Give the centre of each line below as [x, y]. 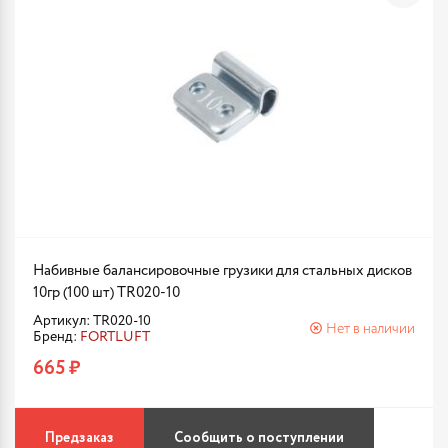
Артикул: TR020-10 [92, 321]
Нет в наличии [370, 329]
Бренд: [56, 337]
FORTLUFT [115, 337]
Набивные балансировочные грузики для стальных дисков [222, 270]
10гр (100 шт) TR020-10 [106, 292]
